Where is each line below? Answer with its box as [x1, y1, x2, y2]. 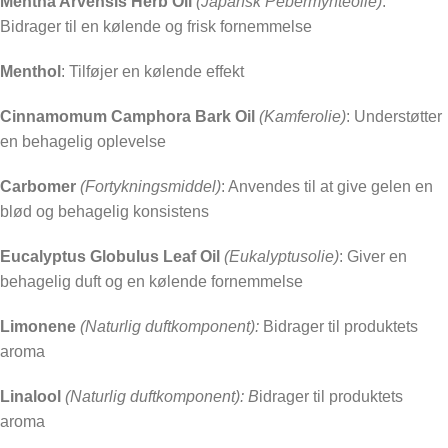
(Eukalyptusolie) [224, 248, 339, 266]
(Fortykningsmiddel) [80, 178, 221, 196]
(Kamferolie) [259, 108, 346, 126]
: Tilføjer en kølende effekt [61, 63, 244, 81]
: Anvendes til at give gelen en [221, 178, 433, 196]
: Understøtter [346, 108, 442, 126]
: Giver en [339, 248, 407, 266]
